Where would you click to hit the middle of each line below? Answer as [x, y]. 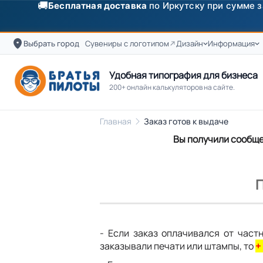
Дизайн [190, 43]
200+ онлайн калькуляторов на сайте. [172, 87]
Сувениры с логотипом [127, 43]
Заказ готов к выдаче [186, 121]
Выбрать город [51, 43]
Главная [116, 121]
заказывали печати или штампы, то [178, 246]
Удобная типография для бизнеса [184, 75]
